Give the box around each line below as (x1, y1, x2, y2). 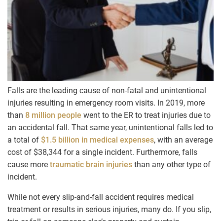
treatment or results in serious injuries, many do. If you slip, (7, 204, 211, 214)
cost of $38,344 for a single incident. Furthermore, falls (7, 147, 197, 157)
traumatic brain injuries (48, 159, 132, 169)
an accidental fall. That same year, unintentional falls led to (7, 122, 213, 132)
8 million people (25, 110, 81, 120)
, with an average (154, 135, 213, 145)
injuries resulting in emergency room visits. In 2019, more (7, 98, 205, 108)
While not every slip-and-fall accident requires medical (7, 192, 194, 202)
